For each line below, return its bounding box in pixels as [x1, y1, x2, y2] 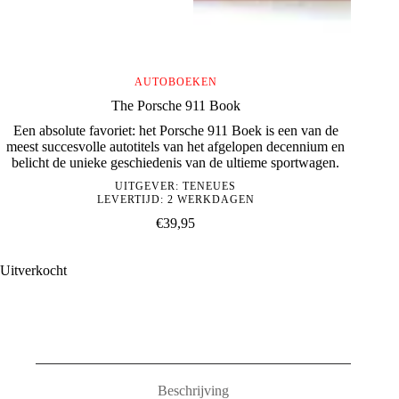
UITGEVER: [115, 179, 183, 192]
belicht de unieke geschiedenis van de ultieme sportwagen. [12, 154, 340, 170]
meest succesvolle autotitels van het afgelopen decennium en [6, 138, 346, 154]
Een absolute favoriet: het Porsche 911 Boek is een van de [12, 122, 338, 138]
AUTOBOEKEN [134, 75, 217, 88]
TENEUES [183, 179, 237, 192]
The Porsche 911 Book [110, 97, 240, 113]
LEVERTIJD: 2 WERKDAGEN [96, 192, 255, 206]
